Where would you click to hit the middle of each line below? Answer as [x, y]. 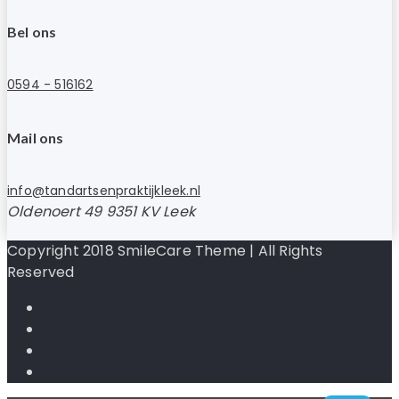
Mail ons [36, 137]
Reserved [41, 272]
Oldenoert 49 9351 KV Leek [101, 211]
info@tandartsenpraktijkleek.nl [104, 190]
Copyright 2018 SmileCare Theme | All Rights [165, 250]
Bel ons [32, 32]
